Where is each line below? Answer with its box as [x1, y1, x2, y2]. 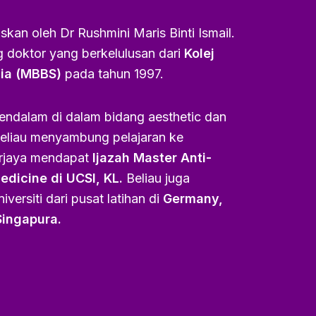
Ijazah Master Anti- [89, 150, 212, 165]
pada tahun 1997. [61, 66, 167, 81]
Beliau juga [123, 170, 190, 186]
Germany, [163, 190, 223, 206]
